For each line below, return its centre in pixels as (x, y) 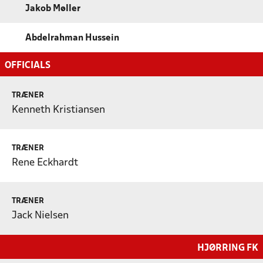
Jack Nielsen (40, 215)
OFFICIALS (28, 65)
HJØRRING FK (228, 248)
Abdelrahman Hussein (72, 38)
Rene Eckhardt (45, 163)
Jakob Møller (53, 9)
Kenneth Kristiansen (58, 110)
